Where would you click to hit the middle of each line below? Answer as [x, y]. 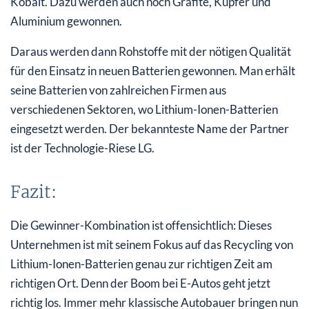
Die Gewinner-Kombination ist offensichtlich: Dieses [141, 225]
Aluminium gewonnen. [66, 21]
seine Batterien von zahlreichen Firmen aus [118, 90]
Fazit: [33, 192]
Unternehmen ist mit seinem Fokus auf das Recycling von [152, 244]
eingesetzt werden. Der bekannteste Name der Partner [150, 128]
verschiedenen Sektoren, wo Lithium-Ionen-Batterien [144, 109]
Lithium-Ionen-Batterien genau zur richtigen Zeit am [141, 263]
